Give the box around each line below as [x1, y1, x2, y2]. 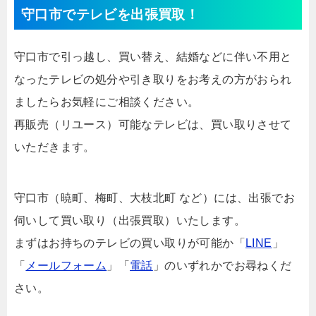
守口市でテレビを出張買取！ [21, 7, 200, 23]
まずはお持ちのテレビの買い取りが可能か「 [14, 237, 245, 250]
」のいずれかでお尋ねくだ [152, 260, 292, 272]
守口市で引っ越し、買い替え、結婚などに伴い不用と [14, 51, 292, 63]
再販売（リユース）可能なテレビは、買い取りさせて [14, 119, 292, 131]
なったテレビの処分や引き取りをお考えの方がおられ [14, 73, 292, 86]
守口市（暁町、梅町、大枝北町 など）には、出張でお [14, 192, 295, 205]
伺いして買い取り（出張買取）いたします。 [14, 214, 245, 227]
